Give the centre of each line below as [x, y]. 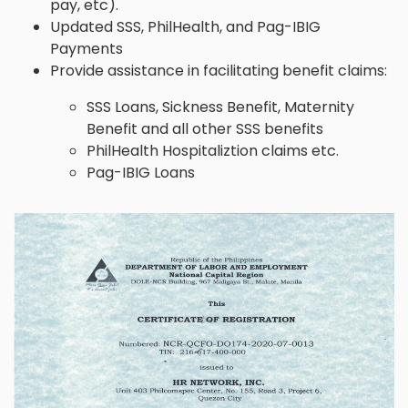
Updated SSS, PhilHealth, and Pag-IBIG [185, 26]
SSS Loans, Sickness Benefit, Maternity [220, 107]
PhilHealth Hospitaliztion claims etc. [213, 150]
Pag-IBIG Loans [141, 172]
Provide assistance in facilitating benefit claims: [219, 70]
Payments [87, 48]
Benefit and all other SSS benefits [205, 128]
